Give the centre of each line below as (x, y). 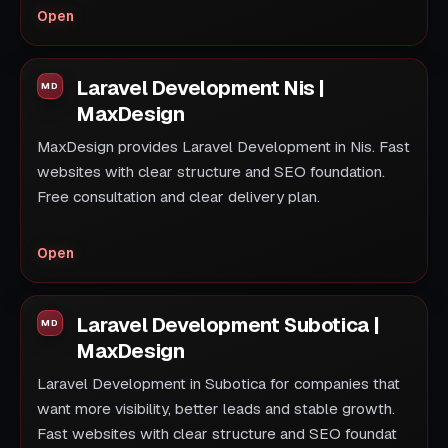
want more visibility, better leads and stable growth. (216, 409)
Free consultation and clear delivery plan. (178, 197)
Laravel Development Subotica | (229, 325)
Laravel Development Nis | (201, 88)
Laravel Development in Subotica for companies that (218, 384)
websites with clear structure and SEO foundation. (211, 172)
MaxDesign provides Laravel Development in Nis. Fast (223, 147)
